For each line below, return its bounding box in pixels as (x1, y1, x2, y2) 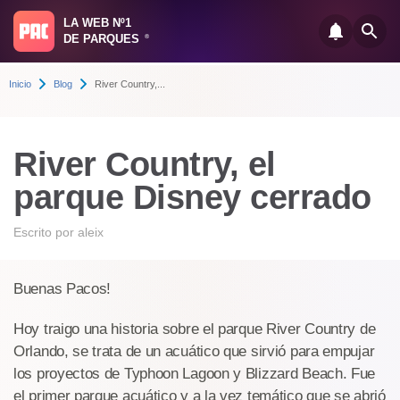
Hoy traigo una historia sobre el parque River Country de (13, 321, 376, 337)
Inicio (9, 79, 31, 89)
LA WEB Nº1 (63, 16, 131, 29)
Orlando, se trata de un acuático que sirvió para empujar (13, 343, 375, 360)
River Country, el (13, 146, 276, 183)
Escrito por (13, 225, 78, 239)
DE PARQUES (63, 32, 143, 46)
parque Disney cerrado (13, 179, 371, 216)
